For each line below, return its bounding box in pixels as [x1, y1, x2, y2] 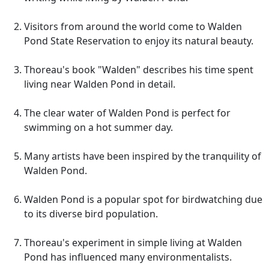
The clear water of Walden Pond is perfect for [24, 106, 231, 119]
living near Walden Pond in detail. [24, 77, 175, 91]
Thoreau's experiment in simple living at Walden [24, 236, 242, 249]
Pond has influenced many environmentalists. [24, 250, 232, 264]
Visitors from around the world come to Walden [24, 20, 242, 33]
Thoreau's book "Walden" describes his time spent [24, 63, 253, 76]
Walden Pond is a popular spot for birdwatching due [24, 193, 262, 206]
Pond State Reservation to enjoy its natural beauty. [24, 34, 253, 47]
